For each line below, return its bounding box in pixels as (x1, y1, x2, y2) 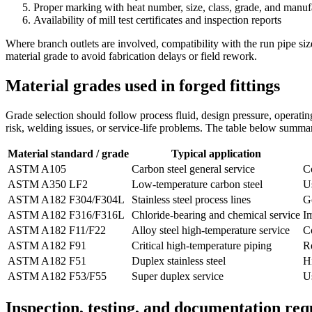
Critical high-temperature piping (132, 239, 272, 251)
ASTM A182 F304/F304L (8, 193, 125, 205)
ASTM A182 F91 (8, 239, 86, 251)
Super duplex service (132, 270, 224, 282)
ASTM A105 (8, 162, 66, 175)
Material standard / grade (8, 147, 129, 159)
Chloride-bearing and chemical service (132, 208, 300, 221)
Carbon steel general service (132, 162, 255, 175)
